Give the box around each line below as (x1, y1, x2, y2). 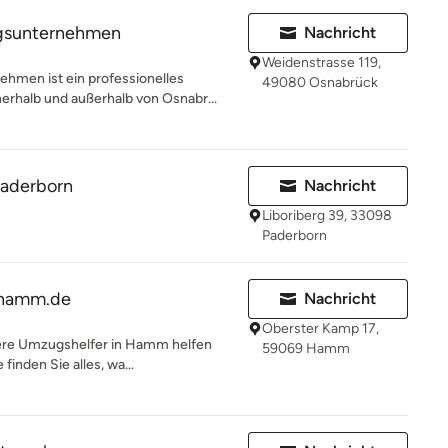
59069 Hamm (262, 340, 350, 357)
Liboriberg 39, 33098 (262, 207, 392, 224)
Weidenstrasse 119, (262, 54, 381, 71)
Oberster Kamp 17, (262, 320, 379, 337)
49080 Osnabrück (262, 74, 378, 91)
